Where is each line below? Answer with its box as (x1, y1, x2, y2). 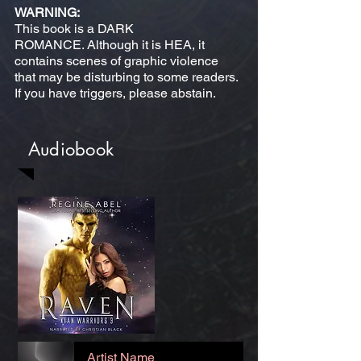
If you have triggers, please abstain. (15, 85, 216, 101)
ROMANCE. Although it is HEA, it (15, 37, 205, 52)
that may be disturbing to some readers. (15, 69, 239, 85)
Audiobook (28, 138, 114, 160)
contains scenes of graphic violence (15, 53, 218, 68)
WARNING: (15, 5, 80, 20)
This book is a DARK (15, 21, 134, 36)
